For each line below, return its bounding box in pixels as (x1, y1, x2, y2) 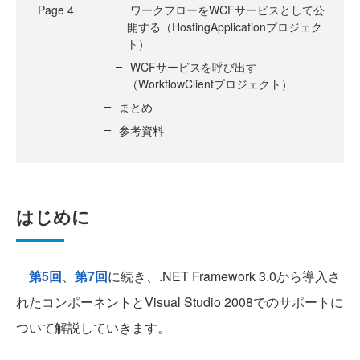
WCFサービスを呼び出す (130, 58, 257, 75)
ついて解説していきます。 (16, 317, 170, 337)
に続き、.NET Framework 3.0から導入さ (108, 266, 341, 285)
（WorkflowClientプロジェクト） (127, 75, 292, 92)
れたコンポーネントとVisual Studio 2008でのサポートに (16, 292, 343, 311)
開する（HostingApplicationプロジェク (127, 18, 322, 35)
